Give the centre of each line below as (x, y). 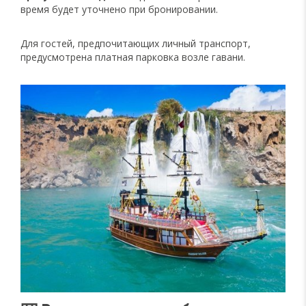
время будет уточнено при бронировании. (119, 9)
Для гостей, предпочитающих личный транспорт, (136, 43)
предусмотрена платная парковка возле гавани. (133, 57)
